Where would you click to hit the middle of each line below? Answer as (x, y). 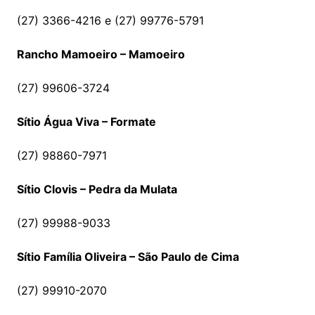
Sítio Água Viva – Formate (86, 122)
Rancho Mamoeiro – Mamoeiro (101, 54)
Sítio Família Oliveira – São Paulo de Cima (128, 257)
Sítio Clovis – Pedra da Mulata (97, 189)
